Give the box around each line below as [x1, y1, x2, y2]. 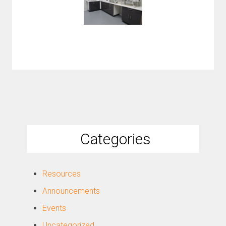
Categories [80, 130, 151, 148]
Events [42, 203, 67, 213]
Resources [42, 169, 81, 179]
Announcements [42, 186, 100, 196]
